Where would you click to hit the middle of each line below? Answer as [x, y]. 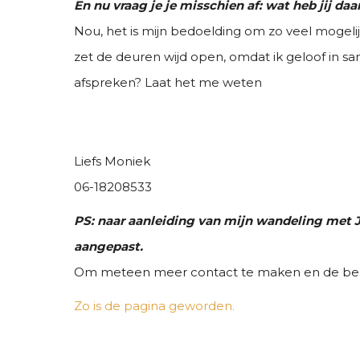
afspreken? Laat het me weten [168, 82]
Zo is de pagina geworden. [154, 305]
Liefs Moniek [112, 161]
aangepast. [108, 246]
